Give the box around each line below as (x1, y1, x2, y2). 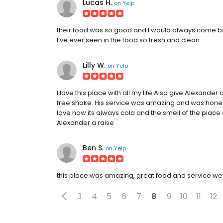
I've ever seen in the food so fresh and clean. (57, 35, 201, 45)
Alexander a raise (57, 118, 114, 127)
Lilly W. (83, 60, 106, 70)
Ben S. (83, 143, 104, 153)
